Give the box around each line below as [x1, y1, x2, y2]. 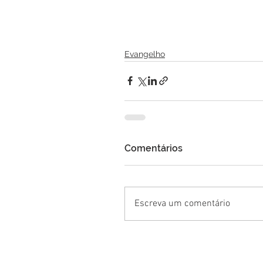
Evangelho [124, 49, 165, 59]
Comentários [124, 142, 183, 154]
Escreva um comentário [134, 197, 230, 210]
